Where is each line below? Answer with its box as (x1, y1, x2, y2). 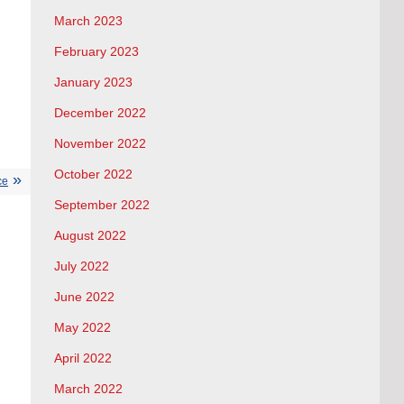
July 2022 (53, 259, 109, 274)
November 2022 (53, 136, 146, 151)
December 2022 (53, 106, 146, 121)
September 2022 (53, 197, 150, 213)
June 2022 (53, 289, 115, 305)
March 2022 (53, 381, 123, 397)
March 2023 (53, 14, 123, 29)
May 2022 (53, 320, 111, 335)
